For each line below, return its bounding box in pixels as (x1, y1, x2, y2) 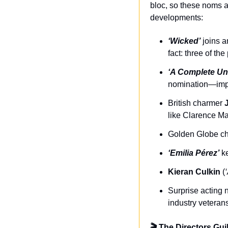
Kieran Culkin (168, 167, 220, 176)
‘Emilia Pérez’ (168, 149, 219, 157)
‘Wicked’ (168, 37, 201, 45)
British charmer (168, 99, 224, 107)
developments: (150, 13, 203, 22)
